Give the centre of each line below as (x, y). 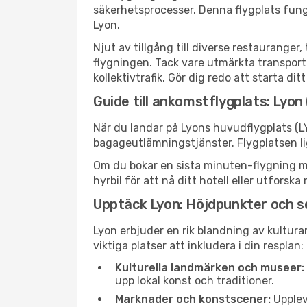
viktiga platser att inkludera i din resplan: (198, 246)
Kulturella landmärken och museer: (210, 268)
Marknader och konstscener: (193, 299)
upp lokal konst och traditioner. (195, 281)
